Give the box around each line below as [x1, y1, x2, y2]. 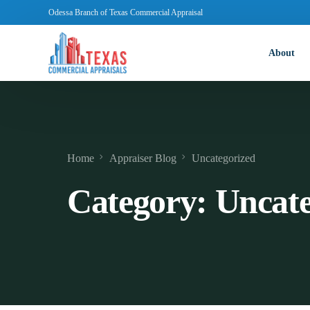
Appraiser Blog [109, 152, 176, 164]
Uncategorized [192, 152, 255, 164]
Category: [67, 181, 215, 221]
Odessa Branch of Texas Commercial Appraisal [48, 8, 203, 17]
